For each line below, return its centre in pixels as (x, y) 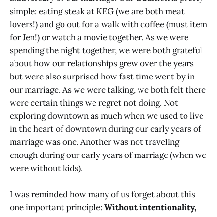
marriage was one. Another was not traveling (94, 142)
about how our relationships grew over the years (102, 63)
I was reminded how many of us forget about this (102, 194)
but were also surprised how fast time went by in (102, 77)
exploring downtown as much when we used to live (107, 116)
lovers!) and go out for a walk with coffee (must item (108, 24)
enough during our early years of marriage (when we (108, 155)
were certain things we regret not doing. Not (94, 103)
